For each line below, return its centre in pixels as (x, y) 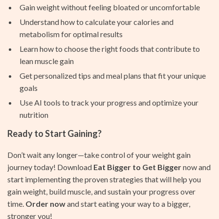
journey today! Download (50, 167)
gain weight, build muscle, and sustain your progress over (101, 191)
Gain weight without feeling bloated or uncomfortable (110, 7)
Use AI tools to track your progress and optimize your (109, 102)
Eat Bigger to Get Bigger (137, 167)
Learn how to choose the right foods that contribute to (110, 49)
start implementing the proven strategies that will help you (104, 179)
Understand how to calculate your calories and (97, 22)
